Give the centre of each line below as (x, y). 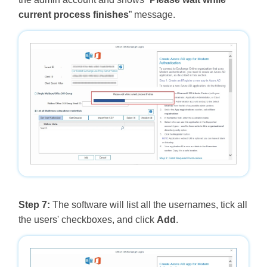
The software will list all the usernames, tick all (148, 205)
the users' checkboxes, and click (87, 220)
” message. (152, 14)
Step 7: (34, 205)
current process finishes (73, 14)
